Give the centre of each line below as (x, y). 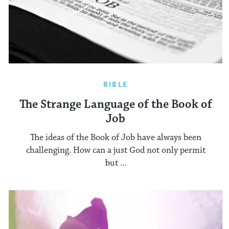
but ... (116, 163)
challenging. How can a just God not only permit (116, 150)
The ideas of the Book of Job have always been (116, 137)
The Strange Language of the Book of (116, 105)
